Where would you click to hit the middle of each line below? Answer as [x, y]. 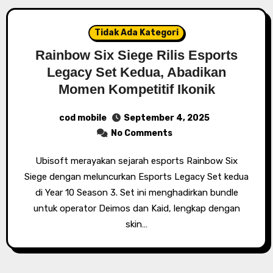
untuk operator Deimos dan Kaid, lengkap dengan [136, 208]
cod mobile [83, 118]
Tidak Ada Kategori [136, 33]
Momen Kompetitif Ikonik [136, 89]
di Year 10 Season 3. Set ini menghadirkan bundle [136, 193]
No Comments [141, 133]
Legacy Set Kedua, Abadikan [136, 72]
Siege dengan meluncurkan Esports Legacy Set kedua [136, 177]
